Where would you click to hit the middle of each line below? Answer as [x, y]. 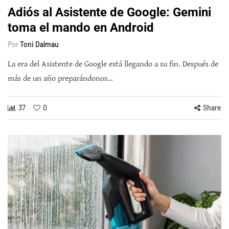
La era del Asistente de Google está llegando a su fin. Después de [113, 64]
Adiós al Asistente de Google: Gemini [109, 12]
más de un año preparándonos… [60, 78]
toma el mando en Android [81, 28]
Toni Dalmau [39, 44]
